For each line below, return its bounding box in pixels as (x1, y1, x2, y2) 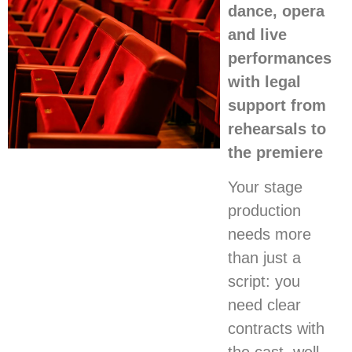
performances (228, 49, 332, 67)
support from (228, 96, 327, 114)
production (228, 202, 302, 220)
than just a (228, 249, 302, 267)
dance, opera (228, 2, 325, 20)
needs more (228, 225, 312, 244)
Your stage (228, 178, 303, 196)
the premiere (228, 143, 324, 161)
